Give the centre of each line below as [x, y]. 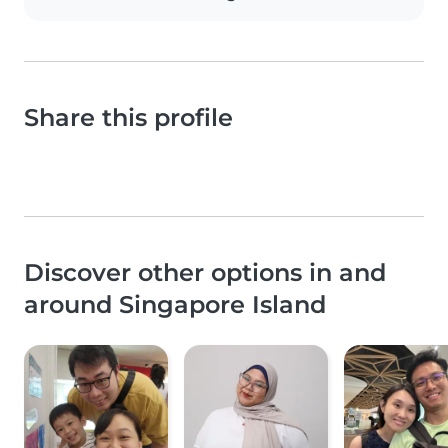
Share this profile [128, 118]
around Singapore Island [175, 305]
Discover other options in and [205, 273]
